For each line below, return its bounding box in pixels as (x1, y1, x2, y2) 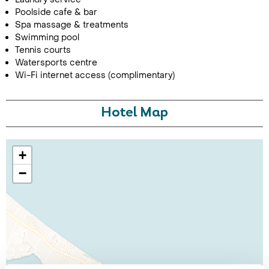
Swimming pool (15, 32, 79, 43)
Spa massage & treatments (15, 19, 128, 31)
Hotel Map (101, 106, 168, 120)
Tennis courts (15, 44, 71, 56)
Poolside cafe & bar (15, 7, 97, 18)
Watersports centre (15, 57, 97, 68)
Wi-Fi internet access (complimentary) (15, 70, 175, 81)
